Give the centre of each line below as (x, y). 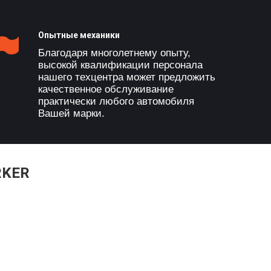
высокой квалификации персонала (120, 65)
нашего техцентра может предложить (126, 77)
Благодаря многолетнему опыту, (114, 53)
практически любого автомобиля (116, 101)
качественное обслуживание (106, 89)
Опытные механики (79, 35)
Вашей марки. (71, 113)
